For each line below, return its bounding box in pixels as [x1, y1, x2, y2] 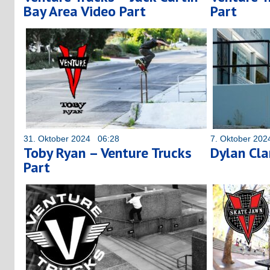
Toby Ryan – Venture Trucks [24, 143, 192, 162]
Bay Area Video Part [24, 1, 146, 20]
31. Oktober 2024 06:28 [24, 133, 119, 143]
